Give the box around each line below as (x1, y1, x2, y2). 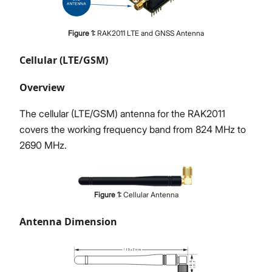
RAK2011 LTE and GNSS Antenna (97, 29, 204, 38)
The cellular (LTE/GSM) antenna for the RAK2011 (19, 107, 225, 120)
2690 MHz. (19, 139, 67, 152)
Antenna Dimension (19, 214, 117, 228)
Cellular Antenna (123, 189, 178, 199)
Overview (19, 81, 65, 95)
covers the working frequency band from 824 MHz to (19, 123, 246, 136)
